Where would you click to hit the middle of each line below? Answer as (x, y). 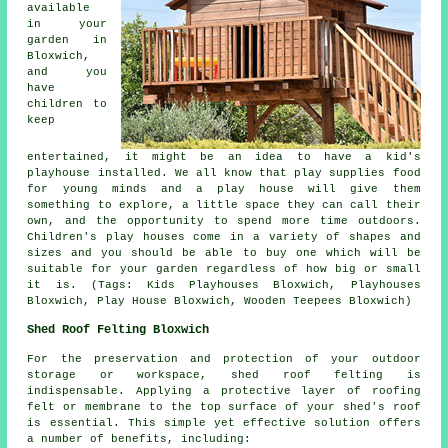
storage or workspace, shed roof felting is (224, 374)
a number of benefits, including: (139, 438)
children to (67, 103)
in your (67, 23)
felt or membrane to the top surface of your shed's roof (224, 406)
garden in (67, 39)
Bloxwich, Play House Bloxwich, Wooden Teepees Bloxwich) (220, 300)
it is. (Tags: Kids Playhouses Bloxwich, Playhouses (224, 284)
